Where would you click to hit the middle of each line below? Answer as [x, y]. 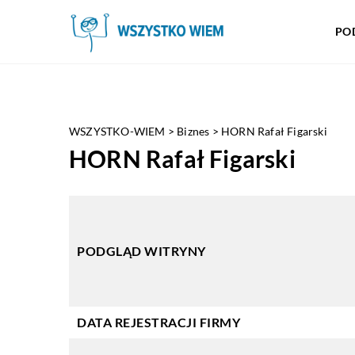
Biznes [193, 131]
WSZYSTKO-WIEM [117, 131]
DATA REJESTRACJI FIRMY [158, 322]
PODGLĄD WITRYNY [141, 251]
